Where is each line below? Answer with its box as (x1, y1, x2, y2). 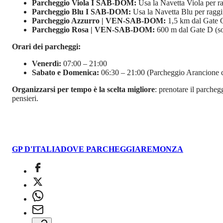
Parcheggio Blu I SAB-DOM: (32, 7, 131, 16)
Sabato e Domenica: (32, 68, 99, 77)
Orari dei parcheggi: (12, 42, 81, 51)
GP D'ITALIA (12, 145, 61, 154)
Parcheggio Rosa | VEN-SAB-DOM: (32, 25, 155, 34)
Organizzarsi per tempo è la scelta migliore (12, 85, 155, 94)
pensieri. (12, 94, 38, 103)
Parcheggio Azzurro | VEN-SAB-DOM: (32, 16, 166, 25)
